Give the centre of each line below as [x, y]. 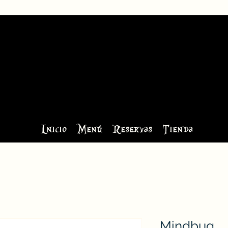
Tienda [178, 130]
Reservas [132, 130]
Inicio [54, 130]
